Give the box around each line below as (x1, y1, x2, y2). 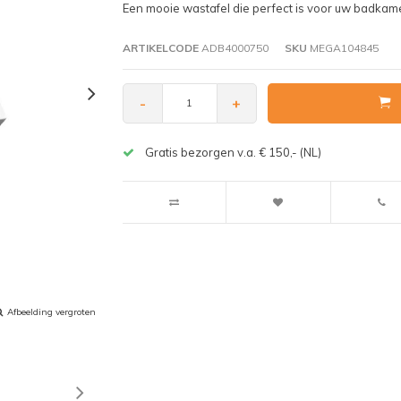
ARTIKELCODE (122, 40, 199, 55)
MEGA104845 (306, 40, 379, 55)
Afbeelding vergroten (7, 305, 96, 318)
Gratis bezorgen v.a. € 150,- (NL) (144, 144, 321, 159)
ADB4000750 (198, 40, 269, 55)
